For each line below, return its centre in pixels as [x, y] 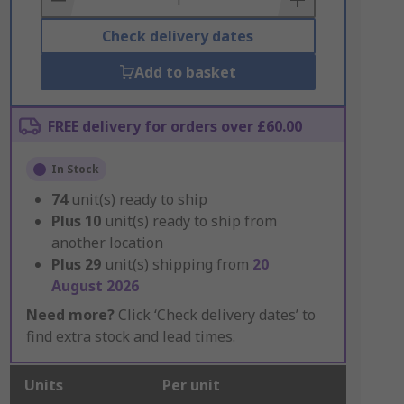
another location [107, 243]
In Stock [75, 169]
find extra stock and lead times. [130, 336]
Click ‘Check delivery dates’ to [215, 315]
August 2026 [95, 286]
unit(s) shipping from [178, 264]
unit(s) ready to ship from [190, 221]
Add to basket [185, 72]
